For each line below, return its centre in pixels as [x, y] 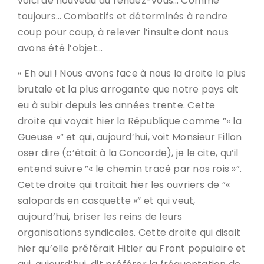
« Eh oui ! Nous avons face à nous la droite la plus [132, 73]
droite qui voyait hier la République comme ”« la [130, 121]
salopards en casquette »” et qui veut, [107, 201]
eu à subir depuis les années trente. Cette [117, 105]
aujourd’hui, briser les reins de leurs [100, 217]
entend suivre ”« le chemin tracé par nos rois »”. [130, 169]
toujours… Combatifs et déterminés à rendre [123, 16]
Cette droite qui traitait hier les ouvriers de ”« [124, 185]
